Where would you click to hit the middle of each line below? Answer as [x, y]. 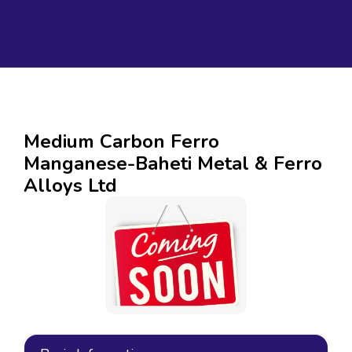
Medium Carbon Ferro [121, 141]
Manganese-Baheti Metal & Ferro [173, 163]
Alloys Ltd [70, 185]
